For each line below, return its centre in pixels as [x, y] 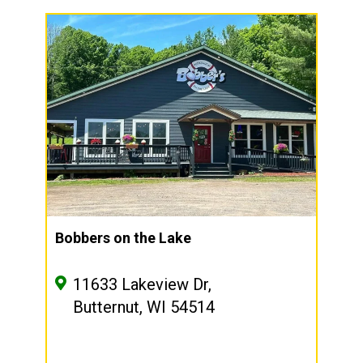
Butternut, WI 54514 [144, 307]
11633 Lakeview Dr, [142, 285]
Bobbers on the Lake [123, 238]
